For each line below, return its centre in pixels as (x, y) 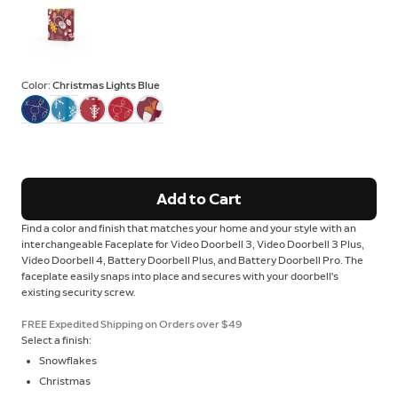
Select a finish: (56, 340)
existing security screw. (79, 292)
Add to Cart (199, 199)
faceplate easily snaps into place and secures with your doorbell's (180, 276)
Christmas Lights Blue (106, 85)
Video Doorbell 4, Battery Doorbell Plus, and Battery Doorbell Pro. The (192, 260)
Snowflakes (68, 360)
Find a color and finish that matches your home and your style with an (189, 228)
